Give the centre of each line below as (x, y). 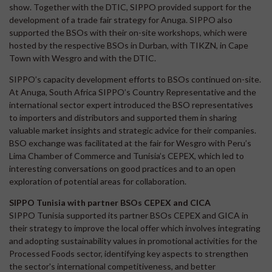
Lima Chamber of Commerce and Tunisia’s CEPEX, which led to (127, 155)
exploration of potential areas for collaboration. (98, 181)
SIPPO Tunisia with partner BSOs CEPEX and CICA (110, 202)
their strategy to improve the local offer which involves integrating (135, 228)
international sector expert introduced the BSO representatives (131, 104)
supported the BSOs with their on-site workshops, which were (128, 32)
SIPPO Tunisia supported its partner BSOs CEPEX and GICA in (129, 215)
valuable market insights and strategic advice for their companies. (133, 130)
